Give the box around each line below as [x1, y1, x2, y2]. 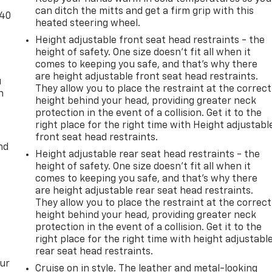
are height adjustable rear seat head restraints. [35, 186, 254, 196]
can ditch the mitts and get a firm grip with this [35, 6, 254, 16]
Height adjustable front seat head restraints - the [35, 35, 265, 46]
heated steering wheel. [35, 18, 141, 29]
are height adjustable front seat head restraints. [35, 72, 259, 82]
